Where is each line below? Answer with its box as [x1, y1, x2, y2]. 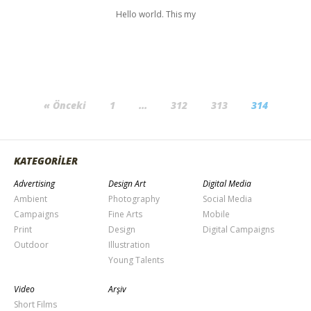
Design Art [108, 178, 146, 190]
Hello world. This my [115, 8, 196, 21]
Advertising [14, 178, 55, 190]
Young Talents [108, 254, 164, 267]
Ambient [14, 193, 47, 205]
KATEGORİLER [14, 154, 78, 168]
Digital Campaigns [202, 224, 274, 236]
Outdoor [14, 239, 49, 251]
